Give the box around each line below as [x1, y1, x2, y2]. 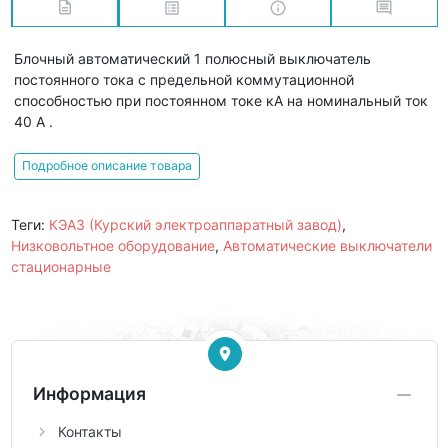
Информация [32, 383, 146, 405]
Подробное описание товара [22, 158, 192, 174]
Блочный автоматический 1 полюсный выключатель [14, 49, 371, 67]
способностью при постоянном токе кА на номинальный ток [14, 91, 428, 109]
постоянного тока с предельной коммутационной [14, 70, 354, 88]
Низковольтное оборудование [10, 236, 215, 254]
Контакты [57, 423, 122, 441]
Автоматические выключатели [222, 236, 432, 254]
